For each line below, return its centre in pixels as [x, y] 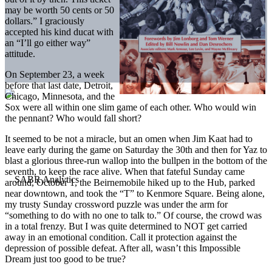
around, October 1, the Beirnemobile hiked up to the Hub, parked [130, 182]
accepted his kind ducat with [59, 32]
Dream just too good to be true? [65, 259]
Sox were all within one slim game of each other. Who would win [131, 107]
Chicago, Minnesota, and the [60, 96]
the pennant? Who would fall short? [73, 118]
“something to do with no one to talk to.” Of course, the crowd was [133, 215]
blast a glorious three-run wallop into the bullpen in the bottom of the [136, 160]
